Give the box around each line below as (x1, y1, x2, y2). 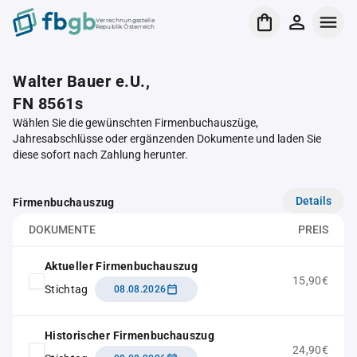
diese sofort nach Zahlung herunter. (13, 148, 188, 161)
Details (296, 194, 331, 207)
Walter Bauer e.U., (13, 72, 150, 91)
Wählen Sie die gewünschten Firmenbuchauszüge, (13, 116, 258, 129)
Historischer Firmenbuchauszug (45, 329, 215, 342)
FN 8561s (13, 94, 83, 113)
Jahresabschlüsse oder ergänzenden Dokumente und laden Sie (13, 132, 321, 145)
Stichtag (45, 282, 88, 296)
